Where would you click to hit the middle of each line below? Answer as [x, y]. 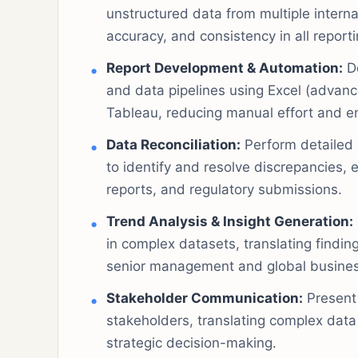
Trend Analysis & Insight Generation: [230, 221]
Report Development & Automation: [225, 68]
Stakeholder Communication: [205, 298]
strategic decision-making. [191, 342]
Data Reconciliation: [173, 144]
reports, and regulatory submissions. [224, 189]
